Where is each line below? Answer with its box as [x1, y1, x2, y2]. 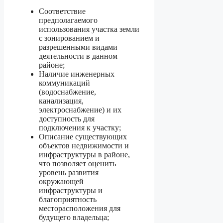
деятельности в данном [39, 51, 117, 60]
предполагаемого [39, 15, 98, 24]
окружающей [39, 177, 84, 186]
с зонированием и [39, 33, 100, 42]
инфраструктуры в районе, [39, 150, 130, 159]
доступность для [39, 114, 95, 123]
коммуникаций [39, 78, 90, 87]
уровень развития [39, 168, 99, 177]
